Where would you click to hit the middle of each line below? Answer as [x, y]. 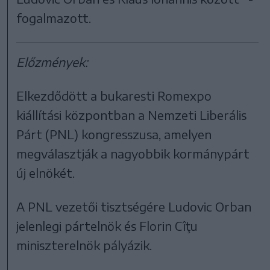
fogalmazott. [54, 18]
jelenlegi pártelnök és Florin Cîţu [107, 226]
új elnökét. [46, 173]
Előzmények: [52, 62]
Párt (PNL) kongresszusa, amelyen [114, 134]
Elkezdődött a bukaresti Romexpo [114, 96]
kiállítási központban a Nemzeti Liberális [132, 115]
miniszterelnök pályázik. [84, 245]
